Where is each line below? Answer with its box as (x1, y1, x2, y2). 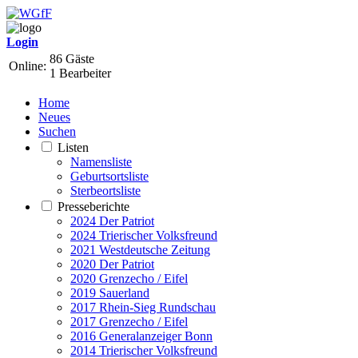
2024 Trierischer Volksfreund (70, 229, 217, 242)
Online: (9, 59, 46, 73)
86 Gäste (50, 52, 94, 66)
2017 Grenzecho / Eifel (70, 315, 188, 328)
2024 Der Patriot (70, 214, 154, 228)
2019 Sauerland (70, 286, 149, 300)
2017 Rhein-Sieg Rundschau (70, 300, 216, 314)
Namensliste (70, 155, 132, 169)
